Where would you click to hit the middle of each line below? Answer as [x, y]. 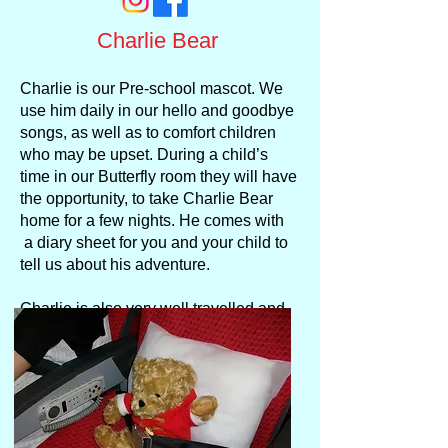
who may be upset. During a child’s [144, 154]
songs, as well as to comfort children [148, 132]
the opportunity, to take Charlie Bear [146, 198]
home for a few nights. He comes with [152, 220]
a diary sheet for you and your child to [154, 242]
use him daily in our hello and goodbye [157, 110]
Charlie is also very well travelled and [152, 308]
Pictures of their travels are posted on [151, 352]
